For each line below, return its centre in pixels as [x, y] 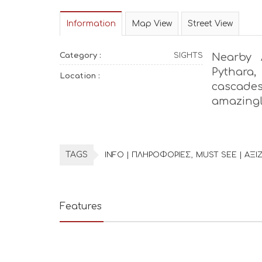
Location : [80, 76]
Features [81, 206]
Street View [210, 24]
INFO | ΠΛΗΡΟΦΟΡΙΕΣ [148, 155]
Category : [80, 56]
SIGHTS [188, 56]
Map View [152, 24]
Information [91, 24]
